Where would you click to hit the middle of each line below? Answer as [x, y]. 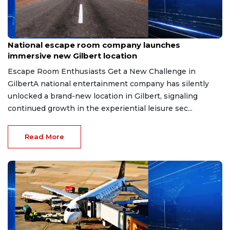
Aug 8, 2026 [25, 34]
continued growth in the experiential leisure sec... [100, 108]
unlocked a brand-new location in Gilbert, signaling [103, 96]
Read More [44, 136]
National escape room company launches [94, 45]
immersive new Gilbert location [72, 55]
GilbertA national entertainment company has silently [108, 83]
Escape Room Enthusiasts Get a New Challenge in [102, 71]
